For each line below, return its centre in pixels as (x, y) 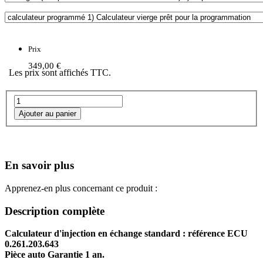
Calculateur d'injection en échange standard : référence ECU (126, 234)
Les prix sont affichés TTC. (60, 72)
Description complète (55, 211)
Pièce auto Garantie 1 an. (55, 255)
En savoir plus (39, 166)
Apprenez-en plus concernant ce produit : (81, 188)
